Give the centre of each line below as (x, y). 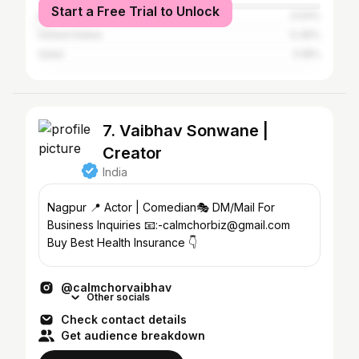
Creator (132, 153)
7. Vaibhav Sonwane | (186, 131)
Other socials (118, 297)
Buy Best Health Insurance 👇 (122, 242)
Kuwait (54, 16)
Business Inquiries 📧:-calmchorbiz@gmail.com (96, 225)
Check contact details (124, 319)
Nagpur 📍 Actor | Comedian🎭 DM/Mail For (76, 207)
